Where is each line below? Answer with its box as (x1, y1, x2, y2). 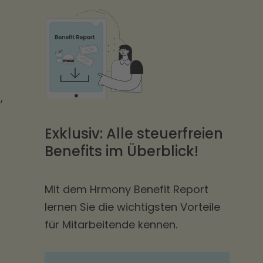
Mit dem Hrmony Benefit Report (45, 182, 209, 197)
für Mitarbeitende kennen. (45, 217, 178, 232)
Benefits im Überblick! (45, 141, 199, 161)
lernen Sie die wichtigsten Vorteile (45, 200, 221, 215)
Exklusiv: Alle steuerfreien (45, 124, 224, 144)
